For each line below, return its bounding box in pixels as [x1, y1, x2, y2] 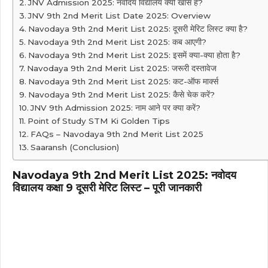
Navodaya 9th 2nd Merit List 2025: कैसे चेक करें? [28, 90, 215, 100]
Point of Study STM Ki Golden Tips [27, 116, 170, 126]
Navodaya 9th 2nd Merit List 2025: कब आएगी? [27, 37, 206, 47]
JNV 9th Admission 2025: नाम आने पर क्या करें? [30, 103, 200, 113]
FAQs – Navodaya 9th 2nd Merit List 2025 [30, 129, 203, 139]
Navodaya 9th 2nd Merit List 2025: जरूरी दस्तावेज [26, 63, 217, 74]
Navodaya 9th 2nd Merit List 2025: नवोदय [13, 169, 236, 182]
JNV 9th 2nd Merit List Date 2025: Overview [28, 11, 211, 21]
